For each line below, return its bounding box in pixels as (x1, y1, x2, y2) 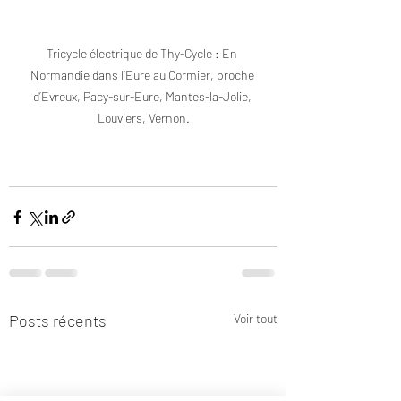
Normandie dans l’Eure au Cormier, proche (30, 67, 257, 83)
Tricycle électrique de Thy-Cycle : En (47, 46, 240, 62)
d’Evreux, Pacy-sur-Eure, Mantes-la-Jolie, (32, 89, 254, 105)
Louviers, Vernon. (97, 110, 190, 126)
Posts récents (9, 311, 107, 331)
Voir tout (234, 311, 277, 327)
